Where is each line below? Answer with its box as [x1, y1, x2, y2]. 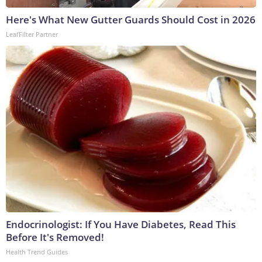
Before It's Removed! [6, 230, 104, 244]
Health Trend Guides [6, 247, 68, 256]
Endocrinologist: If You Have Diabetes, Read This [6, 217, 236, 231]
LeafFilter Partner [6, 29, 58, 39]
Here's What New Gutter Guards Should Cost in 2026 [6, 12, 256, 26]
